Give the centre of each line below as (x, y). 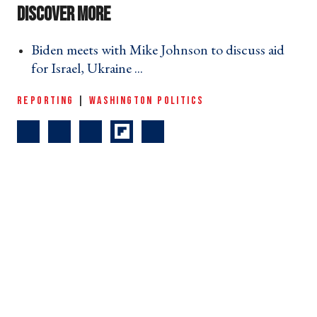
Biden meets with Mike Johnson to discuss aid (158, 49)
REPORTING (46, 100)
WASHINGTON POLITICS (146, 100)
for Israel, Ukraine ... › (91, 68)
